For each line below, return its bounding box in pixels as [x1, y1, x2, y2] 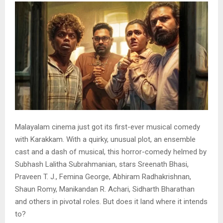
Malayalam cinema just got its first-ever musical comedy [15, 122, 200, 132]
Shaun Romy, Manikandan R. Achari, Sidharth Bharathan [15, 185, 195, 194]
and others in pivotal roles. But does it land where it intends [15, 197, 208, 207]
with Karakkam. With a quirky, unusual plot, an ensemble [15, 135, 196, 144]
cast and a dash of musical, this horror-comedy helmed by [15, 147, 207, 157]
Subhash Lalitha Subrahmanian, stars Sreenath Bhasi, [15, 160, 189, 169]
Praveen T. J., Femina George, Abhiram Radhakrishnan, [15, 172, 191, 182]
